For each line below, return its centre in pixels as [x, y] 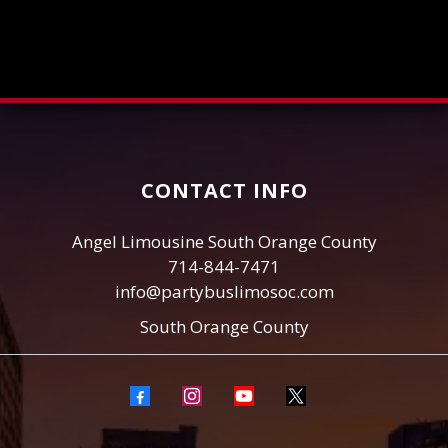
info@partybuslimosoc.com [224, 291]
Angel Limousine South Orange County [224, 241]
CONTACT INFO [224, 190]
